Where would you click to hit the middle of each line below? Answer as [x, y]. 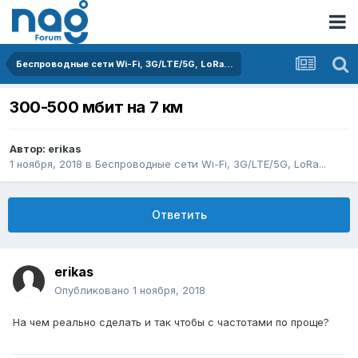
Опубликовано [93, 290]
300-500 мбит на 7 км [97, 107]
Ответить [179, 215]
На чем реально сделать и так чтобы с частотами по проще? [171, 322]
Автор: [29, 149]
